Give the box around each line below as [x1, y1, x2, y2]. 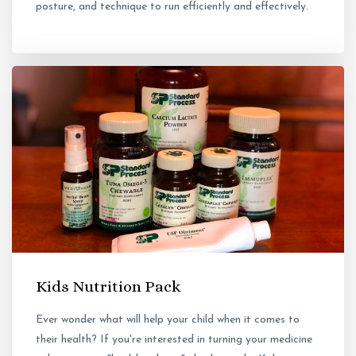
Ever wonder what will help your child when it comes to [36, 313, 300, 326]
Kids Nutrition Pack [36, 277, 181, 296]
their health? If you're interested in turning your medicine [36, 333, 312, 346]
